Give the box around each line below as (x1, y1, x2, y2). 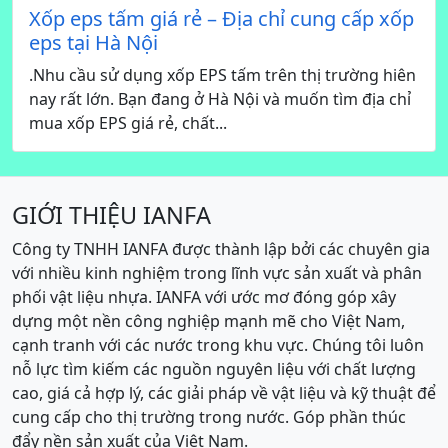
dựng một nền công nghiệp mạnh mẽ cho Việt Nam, (12, 309, 405, 332)
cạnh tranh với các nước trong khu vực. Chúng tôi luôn (12, 333, 424, 356)
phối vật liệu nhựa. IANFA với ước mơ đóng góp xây (12, 285, 396, 308)
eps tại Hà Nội (29, 28, 158, 56)
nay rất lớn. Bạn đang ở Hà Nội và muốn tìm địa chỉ (29, 87, 411, 110)
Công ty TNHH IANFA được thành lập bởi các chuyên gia (12, 237, 430, 260)
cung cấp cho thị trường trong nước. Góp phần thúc (12, 405, 406, 428)
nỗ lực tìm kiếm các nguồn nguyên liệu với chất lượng (12, 357, 416, 380)
